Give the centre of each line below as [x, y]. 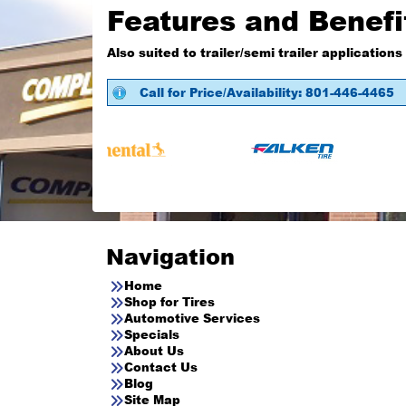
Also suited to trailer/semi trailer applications [255, 52]
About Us [154, 350]
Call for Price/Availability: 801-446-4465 [267, 92]
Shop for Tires [169, 301]
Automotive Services [192, 318]
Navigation [170, 256]
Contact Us [161, 367]
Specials [152, 334]
